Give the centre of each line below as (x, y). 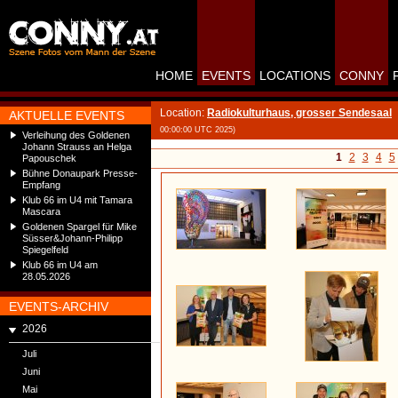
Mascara (41, 211)
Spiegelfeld (45, 250)
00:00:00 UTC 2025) (198, 130)
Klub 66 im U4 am (60, 265)
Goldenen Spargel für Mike (80, 227)
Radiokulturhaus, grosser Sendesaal (299, 113)
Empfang (41, 185)
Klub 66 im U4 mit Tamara (77, 200)
